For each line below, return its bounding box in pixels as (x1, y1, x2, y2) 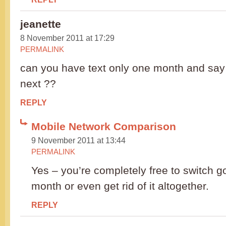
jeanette (20, 18, 61, 30)
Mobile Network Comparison (31, 121, 176, 133)
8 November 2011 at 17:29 (20, 33, 115, 43)
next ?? (20, 78, 56, 90)
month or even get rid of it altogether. (31, 180, 209, 192)
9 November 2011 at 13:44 (31, 136, 126, 145)
